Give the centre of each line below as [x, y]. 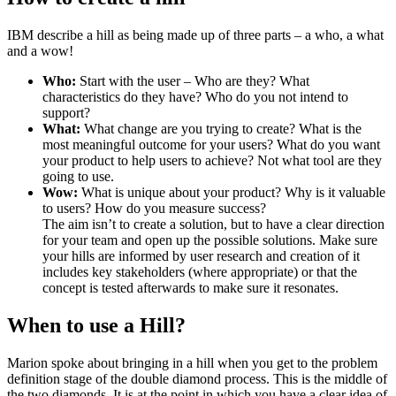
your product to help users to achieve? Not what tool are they [212, 161]
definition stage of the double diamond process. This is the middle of [197, 379]
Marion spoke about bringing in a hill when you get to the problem [192, 363]
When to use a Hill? [96, 326]
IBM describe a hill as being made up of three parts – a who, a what [195, 35]
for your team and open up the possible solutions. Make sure [210, 240]
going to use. [78, 177]
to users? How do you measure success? [154, 209]
